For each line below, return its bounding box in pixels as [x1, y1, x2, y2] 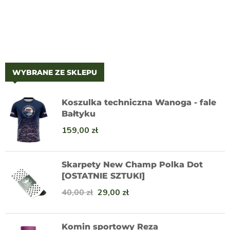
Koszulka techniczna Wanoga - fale [62, 97, 216, 107]
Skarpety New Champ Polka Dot [62, 159, 203, 169]
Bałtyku [62, 108, 95, 119]
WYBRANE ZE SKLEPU [12, 67, 97, 77]
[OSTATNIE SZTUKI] [62, 170, 145, 181]
